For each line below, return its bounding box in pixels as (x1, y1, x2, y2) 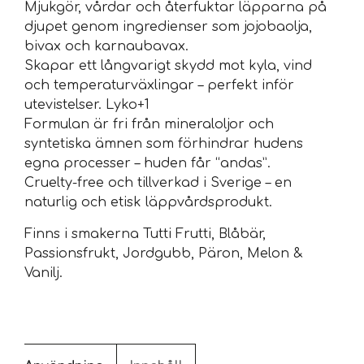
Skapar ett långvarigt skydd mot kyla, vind (24, 58, 312, 73)
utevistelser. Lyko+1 (24, 97, 149, 112)
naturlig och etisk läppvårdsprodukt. (24, 195, 272, 210)
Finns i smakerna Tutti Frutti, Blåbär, (24, 227, 266, 241)
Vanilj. (24, 266, 63, 280)
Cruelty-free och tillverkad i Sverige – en (24, 175, 292, 190)
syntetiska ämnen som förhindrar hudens (24, 136, 303, 151)
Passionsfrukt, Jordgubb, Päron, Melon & (24, 246, 302, 261)
